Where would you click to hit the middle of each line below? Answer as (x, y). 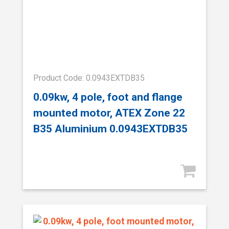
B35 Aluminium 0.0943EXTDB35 (110, 129)
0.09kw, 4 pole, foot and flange (108, 97)
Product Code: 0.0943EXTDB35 (89, 78)
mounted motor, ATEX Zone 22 (109, 113)
